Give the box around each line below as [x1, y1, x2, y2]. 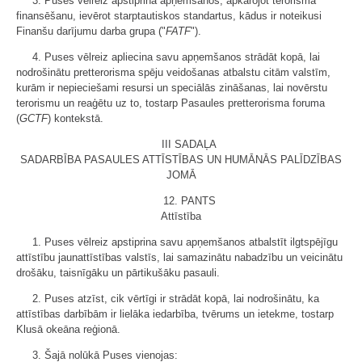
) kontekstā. [48, 112, 103, 124]
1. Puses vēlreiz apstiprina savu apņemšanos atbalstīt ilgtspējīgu [32, 235, 338, 248]
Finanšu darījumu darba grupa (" [16, 24, 166, 37]
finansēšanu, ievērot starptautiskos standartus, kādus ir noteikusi [16, 9, 322, 22]
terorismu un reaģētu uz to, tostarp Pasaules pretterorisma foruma [16, 96, 325, 109]
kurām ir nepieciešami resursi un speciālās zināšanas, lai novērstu [16, 81, 327, 94]
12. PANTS [162, 194, 216, 207]
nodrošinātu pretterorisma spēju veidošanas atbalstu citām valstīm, [16, 65, 330, 78]
